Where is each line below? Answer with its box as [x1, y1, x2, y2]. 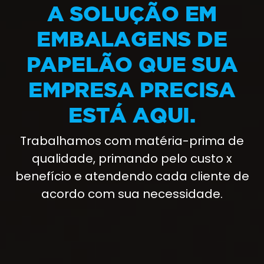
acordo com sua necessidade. [41, 186, 223, 203]
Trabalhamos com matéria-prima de [20, 133, 244, 150]
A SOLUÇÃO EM [47, 1, 217, 26]
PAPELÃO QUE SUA [26, 52, 238, 77]
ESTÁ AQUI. [68, 103, 196, 127]
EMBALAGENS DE [37, 27, 227, 51]
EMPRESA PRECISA [28, 77, 236, 102]
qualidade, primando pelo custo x [32, 150, 232, 167]
